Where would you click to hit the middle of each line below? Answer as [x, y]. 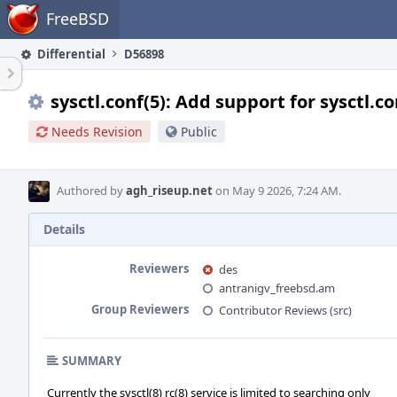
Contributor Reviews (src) [285, 310]
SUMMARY [92, 361]
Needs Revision [97, 132]
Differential [70, 54]
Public [199, 132]
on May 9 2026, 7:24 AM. [277, 191]
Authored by [91, 191]
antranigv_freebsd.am [277, 288]
